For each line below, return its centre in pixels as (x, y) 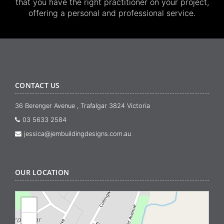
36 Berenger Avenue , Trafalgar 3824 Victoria (82, 106)
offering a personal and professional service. (112, 13)
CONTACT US (37, 85)
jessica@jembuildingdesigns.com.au (78, 134)
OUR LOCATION (42, 172)
